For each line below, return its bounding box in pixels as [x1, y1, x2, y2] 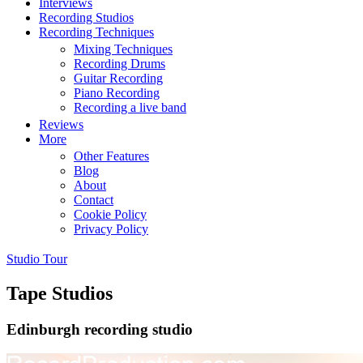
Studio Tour [6, 251, 67, 266]
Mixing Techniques [74, 41, 173, 56]
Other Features [74, 148, 149, 163]
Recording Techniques [39, 24, 154, 39]
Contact [74, 192, 113, 207]
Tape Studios [6, 282, 113, 304]
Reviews [39, 117, 83, 131]
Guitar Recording [74, 70, 163, 85]
